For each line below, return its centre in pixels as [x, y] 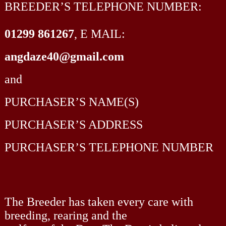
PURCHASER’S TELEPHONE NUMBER [109, 147]
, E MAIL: [99, 34]
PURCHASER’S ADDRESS [73, 124]
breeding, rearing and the [66, 215]
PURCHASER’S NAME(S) [71, 102]
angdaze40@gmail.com [64, 56]
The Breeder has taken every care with [99, 202]
